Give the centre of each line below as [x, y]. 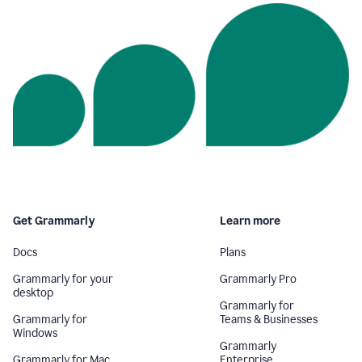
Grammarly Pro [258, 279]
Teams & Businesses [269, 319]
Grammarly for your [63, 279]
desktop [33, 293]
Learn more [250, 221]
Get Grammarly [54, 221]
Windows [35, 333]
